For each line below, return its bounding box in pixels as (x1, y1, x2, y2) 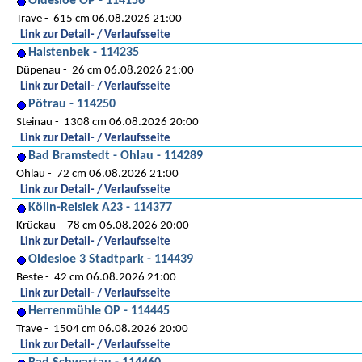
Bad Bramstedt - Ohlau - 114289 (28, 149, 203, 162)
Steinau (16, 116, 53, 128)
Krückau (16, 220, 56, 232)
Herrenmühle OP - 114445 (28, 305, 170, 318)
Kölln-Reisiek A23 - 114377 (28, 201, 172, 214)
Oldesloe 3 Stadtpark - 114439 (28, 253, 193, 266)
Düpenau (16, 65, 61, 77)
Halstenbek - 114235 (28, 46, 139, 59)
